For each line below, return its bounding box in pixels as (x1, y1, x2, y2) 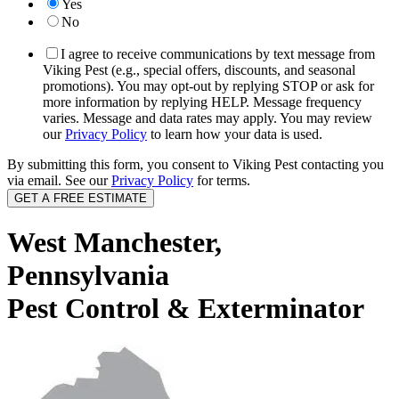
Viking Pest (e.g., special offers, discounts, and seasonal (43, 62, 355, 77)
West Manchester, (7, 226, 222, 259)
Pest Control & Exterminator (7, 292, 364, 325)
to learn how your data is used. (147, 126, 322, 142)
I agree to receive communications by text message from (61, 46, 375, 61)
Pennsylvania (7, 259, 169, 292)
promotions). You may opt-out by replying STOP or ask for (43, 78, 374, 94)
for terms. (193, 173, 250, 188)
